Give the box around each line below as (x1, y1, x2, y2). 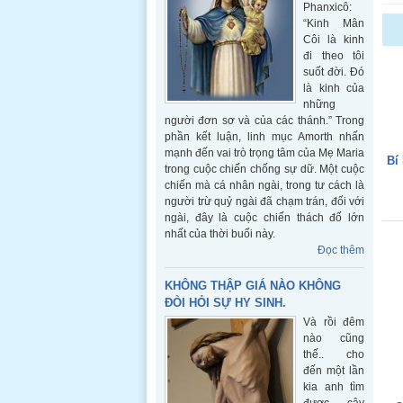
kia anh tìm (303, 381, 364, 393)
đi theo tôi (303, 49, 364, 62)
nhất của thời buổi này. (165, 228, 275, 240)
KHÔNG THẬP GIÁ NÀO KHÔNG (165, 279, 341, 292)
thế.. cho (303, 348, 364, 361)
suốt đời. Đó (303, 66, 364, 78)
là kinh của (303, 82, 364, 94)
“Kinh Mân (303, 17, 364, 30)
